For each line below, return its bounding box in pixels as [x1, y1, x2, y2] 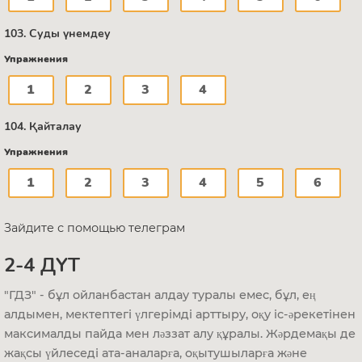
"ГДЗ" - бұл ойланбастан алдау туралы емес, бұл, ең [4, 287, 316, 302]
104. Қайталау [4, 118, 82, 134]
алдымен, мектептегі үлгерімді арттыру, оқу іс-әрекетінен [4, 306, 356, 322]
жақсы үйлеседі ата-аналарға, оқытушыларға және [4, 345, 307, 360]
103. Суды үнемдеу [4, 25, 111, 41]
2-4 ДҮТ [4, 251, 80, 278]
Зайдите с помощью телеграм [4, 220, 185, 235]
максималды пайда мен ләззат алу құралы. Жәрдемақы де [4, 326, 356, 341]
